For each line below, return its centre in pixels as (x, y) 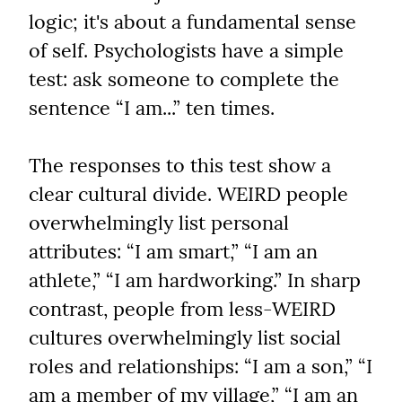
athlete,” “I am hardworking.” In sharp (195, 280)
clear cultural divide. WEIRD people (188, 194)
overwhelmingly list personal (159, 223)
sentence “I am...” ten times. (152, 108)
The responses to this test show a (180, 166)
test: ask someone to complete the (184, 79)
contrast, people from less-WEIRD (182, 309)
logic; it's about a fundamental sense (192, 22)
